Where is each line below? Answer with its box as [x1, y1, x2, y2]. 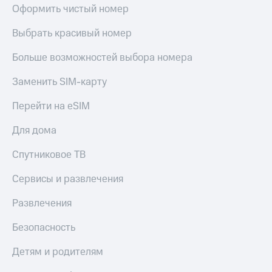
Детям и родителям [12, 245, 103, 260]
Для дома [12, 123, 56, 138]
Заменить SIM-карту [12, 75, 107, 90]
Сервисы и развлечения [12, 172, 123, 187]
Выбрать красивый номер [12, 26, 132, 41]
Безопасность [12, 220, 75, 236]
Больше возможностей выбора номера [12, 50, 192, 66]
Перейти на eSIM [12, 99, 90, 114]
